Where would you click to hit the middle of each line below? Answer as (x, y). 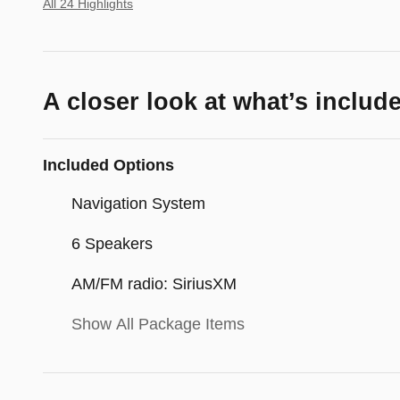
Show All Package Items (158, 325)
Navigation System (138, 204)
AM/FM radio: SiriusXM (154, 284)
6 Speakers (112, 244)
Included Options (108, 166)
